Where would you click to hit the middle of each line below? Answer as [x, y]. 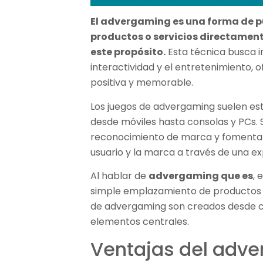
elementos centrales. [140, 221]
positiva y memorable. [142, 83]
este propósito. [128, 52]
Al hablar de [120, 176]
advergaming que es [201, 176]
